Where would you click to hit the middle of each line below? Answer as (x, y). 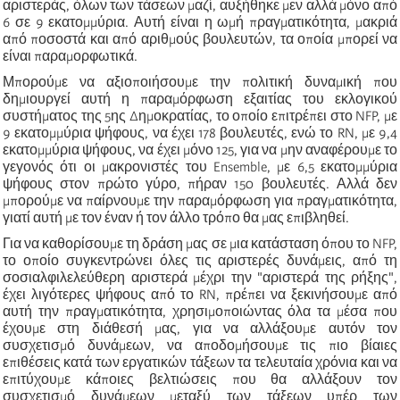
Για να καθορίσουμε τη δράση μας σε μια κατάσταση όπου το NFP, (200, 243)
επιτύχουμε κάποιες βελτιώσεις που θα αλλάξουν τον (200, 379)
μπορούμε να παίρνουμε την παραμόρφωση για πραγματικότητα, (200, 200)
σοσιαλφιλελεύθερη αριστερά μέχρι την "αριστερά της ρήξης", (200, 277)
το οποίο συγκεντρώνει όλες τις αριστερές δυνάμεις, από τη (200, 260)
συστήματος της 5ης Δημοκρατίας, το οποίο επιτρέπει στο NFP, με (200, 116)
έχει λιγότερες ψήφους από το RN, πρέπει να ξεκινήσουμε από (200, 294)
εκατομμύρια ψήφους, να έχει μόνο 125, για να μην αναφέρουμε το (200, 150)
